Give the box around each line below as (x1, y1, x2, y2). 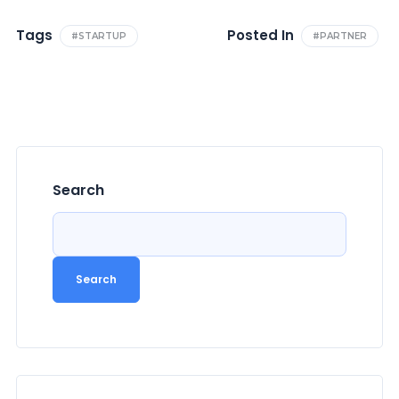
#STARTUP (71, 29, 126, 42)
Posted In (227, 26, 294, 45)
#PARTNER (313, 29, 367, 42)
